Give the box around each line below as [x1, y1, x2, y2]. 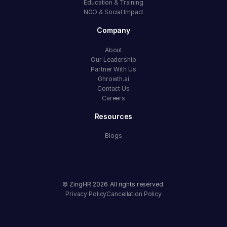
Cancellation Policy [106, 190, 162, 198]
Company [96, 26, 130, 35]
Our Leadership [91, 55, 136, 63]
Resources [94, 111, 133, 121]
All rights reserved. [109, 180, 165, 188]
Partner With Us [91, 65, 136, 73]
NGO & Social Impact [83, 8, 144, 16]
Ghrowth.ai [98, 74, 129, 83]
